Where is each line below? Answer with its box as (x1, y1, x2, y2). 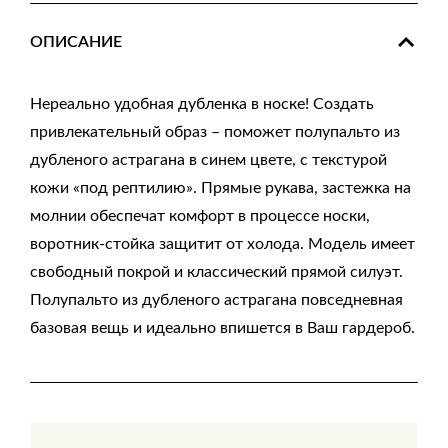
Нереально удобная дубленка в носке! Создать (30, 96, 374, 112)
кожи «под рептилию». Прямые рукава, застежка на (30, 180, 411, 196)
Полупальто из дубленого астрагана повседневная (30, 292, 403, 308)
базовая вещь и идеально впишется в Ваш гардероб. (30, 320, 415, 336)
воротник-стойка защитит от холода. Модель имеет (30, 236, 415, 252)
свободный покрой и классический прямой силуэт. (30, 264, 403, 280)
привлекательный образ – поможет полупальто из (30, 124, 400, 140)
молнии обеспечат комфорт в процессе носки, (30, 208, 370, 224)
